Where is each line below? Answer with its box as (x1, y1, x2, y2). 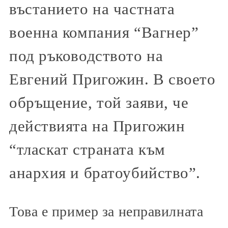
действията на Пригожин (9, 118, 185, 135)
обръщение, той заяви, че (9, 94, 189, 112)
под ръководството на (9, 47, 163, 65)
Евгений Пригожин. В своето (9, 71, 216, 89)
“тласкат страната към (9, 141, 165, 159)
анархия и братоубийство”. (9, 164, 201, 182)
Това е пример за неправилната (9, 203, 204, 219)
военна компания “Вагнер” (9, 24, 199, 42)
